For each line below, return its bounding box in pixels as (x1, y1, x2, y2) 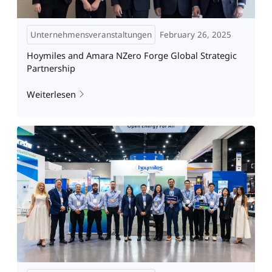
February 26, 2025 (160, 29, 231, 41)
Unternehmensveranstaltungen (30, 29, 152, 41)
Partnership (26, 61, 75, 74)
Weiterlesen (26, 88, 76, 101)
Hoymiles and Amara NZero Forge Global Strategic (26, 49, 237, 61)
